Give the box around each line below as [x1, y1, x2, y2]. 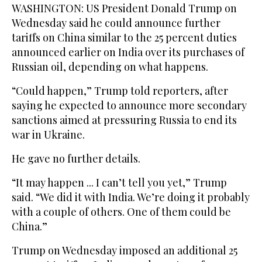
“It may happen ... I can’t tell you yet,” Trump [12, 175, 227, 189]
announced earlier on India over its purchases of [12, 44, 244, 59]
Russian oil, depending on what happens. [12, 59, 208, 74]
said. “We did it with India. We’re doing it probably [12, 189, 250, 204]
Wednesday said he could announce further [12, 15, 220, 30]
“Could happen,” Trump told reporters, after [12, 83, 228, 98]
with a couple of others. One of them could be [12, 204, 231, 219]
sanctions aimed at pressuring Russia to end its [12, 112, 237, 127]
